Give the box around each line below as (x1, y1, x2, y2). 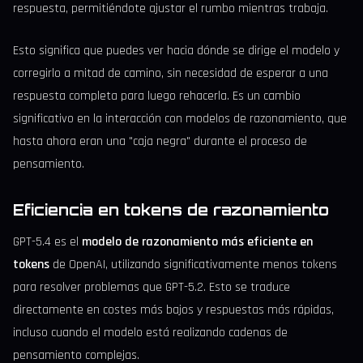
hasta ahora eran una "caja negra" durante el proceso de (13, 132, 307, 150)
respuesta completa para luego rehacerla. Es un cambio (13, 87, 301, 105)
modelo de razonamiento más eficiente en (82, 233, 313, 250)
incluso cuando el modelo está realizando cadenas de (13, 323, 288, 341)
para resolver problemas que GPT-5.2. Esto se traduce (13, 278, 290, 296)
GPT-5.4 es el (13, 233, 82, 250)
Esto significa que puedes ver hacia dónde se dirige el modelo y (13, 41, 340, 59)
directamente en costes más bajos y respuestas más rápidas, (13, 301, 334, 318)
